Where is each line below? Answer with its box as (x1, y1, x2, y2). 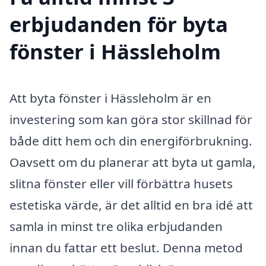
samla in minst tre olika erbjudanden (9, 217, 223, 235)
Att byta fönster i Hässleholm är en (9, 89, 211, 106)
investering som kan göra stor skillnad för (9, 110, 252, 128)
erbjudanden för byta (9, 9, 228, 38)
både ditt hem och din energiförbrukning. (9, 132, 252, 149)
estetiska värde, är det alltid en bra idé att (9, 196, 253, 213)
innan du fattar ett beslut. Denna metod (9, 239, 243, 256)
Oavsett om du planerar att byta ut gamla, (9, 153, 256, 170)
